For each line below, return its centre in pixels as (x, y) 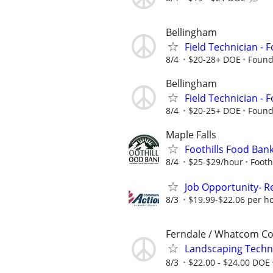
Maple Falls (191, 135)
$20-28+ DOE (214, 59)
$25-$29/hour (216, 162)
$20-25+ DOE (214, 110)
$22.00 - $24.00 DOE (229, 263)
